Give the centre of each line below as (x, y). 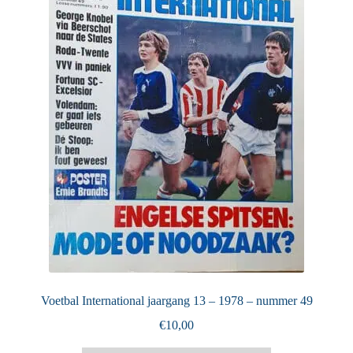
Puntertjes (55, 39)
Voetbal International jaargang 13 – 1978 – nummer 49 (176, 300)
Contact (50, 98)
